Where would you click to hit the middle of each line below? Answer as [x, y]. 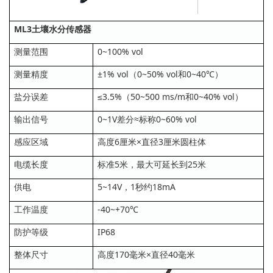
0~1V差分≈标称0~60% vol [147, 119]
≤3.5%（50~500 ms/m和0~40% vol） [170, 96]
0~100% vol [120, 51]
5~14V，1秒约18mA [136, 186]
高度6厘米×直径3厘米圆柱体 [152, 141]
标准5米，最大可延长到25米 [152, 164]
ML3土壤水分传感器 [53, 29]
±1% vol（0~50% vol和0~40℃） [160, 74]
